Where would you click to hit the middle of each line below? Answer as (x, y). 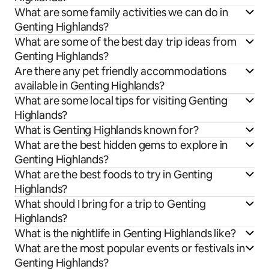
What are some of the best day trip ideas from (125, 41)
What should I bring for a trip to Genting (110, 204)
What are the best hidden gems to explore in (121, 145)
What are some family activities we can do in (122, 12)
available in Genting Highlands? (89, 85)
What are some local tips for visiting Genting (121, 100)
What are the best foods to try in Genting (113, 174)
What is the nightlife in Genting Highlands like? (125, 233)
